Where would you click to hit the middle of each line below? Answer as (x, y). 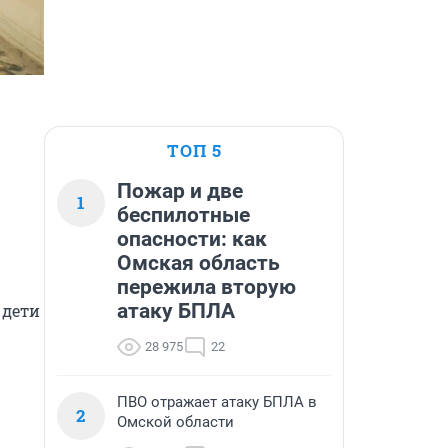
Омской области (175, 422)
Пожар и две (180, 191)
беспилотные (183, 215)
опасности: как (192, 239)
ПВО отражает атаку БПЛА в (217, 402)
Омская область (198, 263)
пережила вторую (206, 287)
